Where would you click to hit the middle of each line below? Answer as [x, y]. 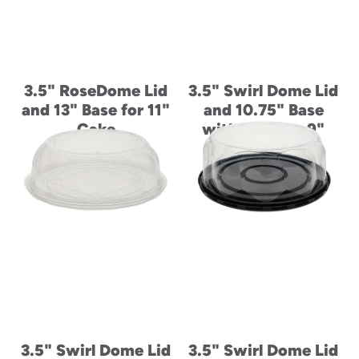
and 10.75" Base [263, 110]
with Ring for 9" [263, 129]
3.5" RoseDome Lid [96, 91]
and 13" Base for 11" [96, 110]
